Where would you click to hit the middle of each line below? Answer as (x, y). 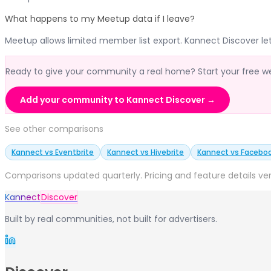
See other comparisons (54, 129)
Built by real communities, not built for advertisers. (111, 219)
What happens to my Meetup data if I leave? (100, 18)
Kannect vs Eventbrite (53, 152)
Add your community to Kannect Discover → (118, 100)
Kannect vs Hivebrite (145, 152)
